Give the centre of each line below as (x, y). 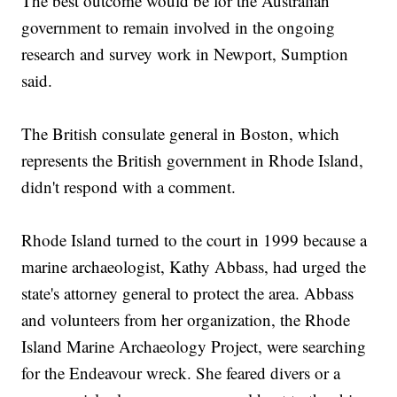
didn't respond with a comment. (129, 187)
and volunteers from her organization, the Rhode (186, 320)
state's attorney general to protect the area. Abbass (188, 293)
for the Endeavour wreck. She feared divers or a (181, 373)
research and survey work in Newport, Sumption (185, 54)
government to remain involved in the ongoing (179, 27)
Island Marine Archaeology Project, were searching (194, 346)
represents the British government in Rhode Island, (193, 160)
